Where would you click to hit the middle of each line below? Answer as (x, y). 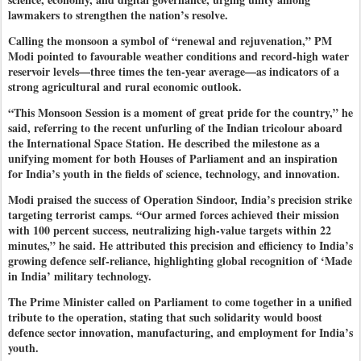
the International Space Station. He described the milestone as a (164, 143)
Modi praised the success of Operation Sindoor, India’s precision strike (180, 200)
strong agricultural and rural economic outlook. (127, 86)
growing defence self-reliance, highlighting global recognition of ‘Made (180, 261)
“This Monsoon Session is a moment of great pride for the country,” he (180, 113)
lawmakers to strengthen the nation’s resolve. (122, 15)
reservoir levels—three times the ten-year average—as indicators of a (174, 71)
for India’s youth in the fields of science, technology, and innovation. (176, 174)
